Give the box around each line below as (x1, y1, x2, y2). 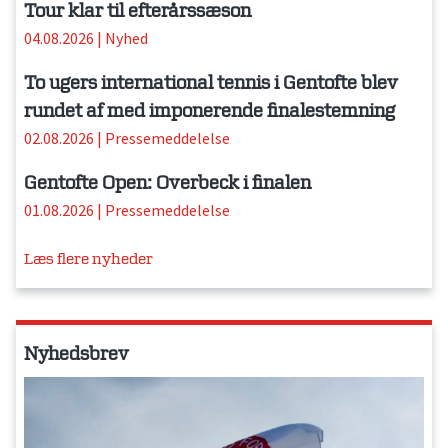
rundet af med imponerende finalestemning (24, 99, 395, 123)
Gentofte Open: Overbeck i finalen (24, 171, 311, 195)
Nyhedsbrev (24, 342, 129, 366)
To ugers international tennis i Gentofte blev (24, 71, 398, 95)
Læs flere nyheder (24, 249, 153, 269)
